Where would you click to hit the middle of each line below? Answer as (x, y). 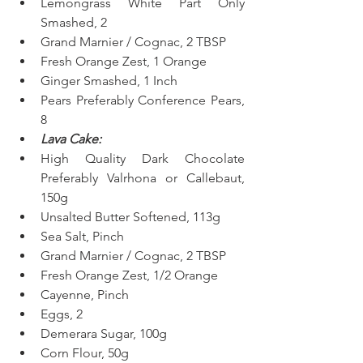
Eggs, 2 (62, 314)
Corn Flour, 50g (88, 353)
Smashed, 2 (77, 23)
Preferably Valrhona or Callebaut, (143, 178)
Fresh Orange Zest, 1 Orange (127, 62)
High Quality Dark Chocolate (143, 159)
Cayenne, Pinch (85, 295)
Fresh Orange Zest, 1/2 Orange (129, 275)
